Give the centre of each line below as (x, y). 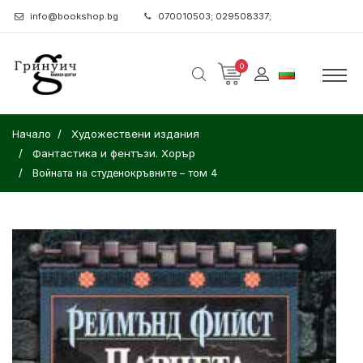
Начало (32, 134)
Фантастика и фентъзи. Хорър (114, 153)
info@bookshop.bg (74, 16)
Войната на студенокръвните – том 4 (125, 173)
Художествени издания (135, 134)
